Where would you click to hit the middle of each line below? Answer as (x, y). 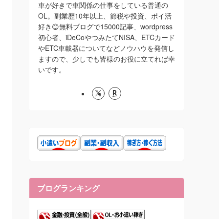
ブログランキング (68, 188)
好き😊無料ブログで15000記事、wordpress (105, 27)
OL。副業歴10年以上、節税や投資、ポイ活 (105, 16)
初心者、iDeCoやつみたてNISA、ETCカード (107, 37)
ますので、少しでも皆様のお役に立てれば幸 (107, 59)
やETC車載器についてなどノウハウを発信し (106, 48)
